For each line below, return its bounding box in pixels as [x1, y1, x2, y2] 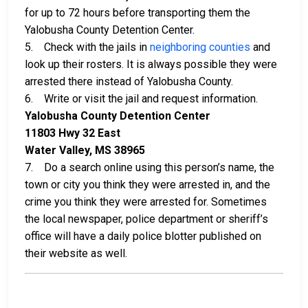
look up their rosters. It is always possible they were [25, 58, 277, 71]
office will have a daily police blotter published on [25, 230, 261, 243]
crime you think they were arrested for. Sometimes [25, 195, 267, 209]
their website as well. [25, 247, 127, 261]
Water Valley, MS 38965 [25, 144, 145, 157]
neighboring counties [150, 41, 250, 54]
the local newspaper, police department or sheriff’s [25, 212, 268, 226]
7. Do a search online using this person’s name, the [25, 161, 274, 175]
